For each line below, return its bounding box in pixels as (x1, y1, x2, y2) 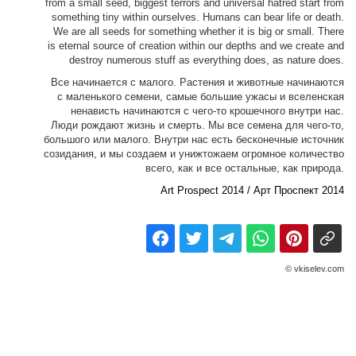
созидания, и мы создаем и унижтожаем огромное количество (44, 148, 344, 161)
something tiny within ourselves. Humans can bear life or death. (52, 11, 344, 24)
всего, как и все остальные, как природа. (145, 162, 344, 175)
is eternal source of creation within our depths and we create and (48, 40, 344, 52)
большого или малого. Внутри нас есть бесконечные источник (44, 133, 344, 146)
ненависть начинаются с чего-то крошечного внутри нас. (71, 105, 344, 118)
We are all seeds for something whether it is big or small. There (53, 25, 344, 38)
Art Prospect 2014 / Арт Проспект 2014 (161, 184, 344, 197)
